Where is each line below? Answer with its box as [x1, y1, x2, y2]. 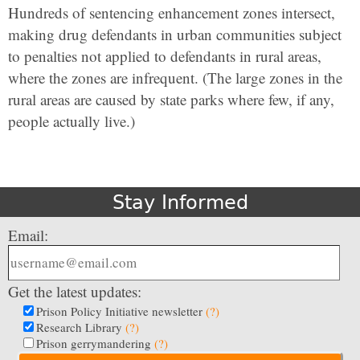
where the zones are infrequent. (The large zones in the [8, 67, 342, 88]
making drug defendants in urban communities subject [8, 24, 342, 45]
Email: [8, 225, 48, 246]
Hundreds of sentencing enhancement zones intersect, [8, 2, 335, 23]
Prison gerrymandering [36, 335, 154, 352]
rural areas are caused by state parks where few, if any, [8, 89, 334, 110]
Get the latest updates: [8, 281, 141, 302]
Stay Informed [112, 191, 248, 215]
